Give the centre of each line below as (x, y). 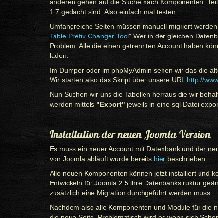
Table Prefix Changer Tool (89, 36)
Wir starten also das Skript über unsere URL (118, 80)
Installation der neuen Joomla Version (130, 134)
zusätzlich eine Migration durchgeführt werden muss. (131, 193)
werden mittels (72, 104)
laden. (59, 55)
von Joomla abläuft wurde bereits (102, 159)
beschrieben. (186, 159)
